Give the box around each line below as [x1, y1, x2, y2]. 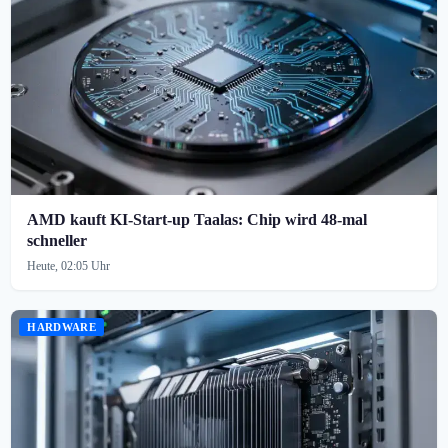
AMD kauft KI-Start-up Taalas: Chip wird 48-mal [27, 210, 368, 228]
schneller [27, 231, 88, 249]
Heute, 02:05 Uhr [27, 258, 111, 273]
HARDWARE [27, 320, 96, 333]
